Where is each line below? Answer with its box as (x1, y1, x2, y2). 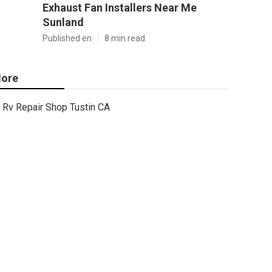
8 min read (104, 33, 145, 43)
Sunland (42, 16, 84, 29)
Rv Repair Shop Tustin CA (2, 101, 110, 113)
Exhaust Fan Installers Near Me (42, 1, 197, 14)
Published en (42, 33, 92, 43)
